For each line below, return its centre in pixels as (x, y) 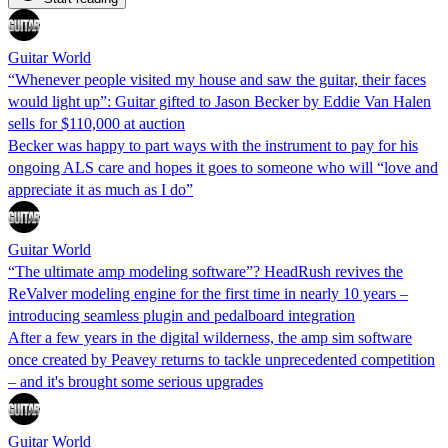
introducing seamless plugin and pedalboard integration (181, 315)
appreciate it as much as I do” (100, 189)
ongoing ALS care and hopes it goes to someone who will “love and (223, 167)
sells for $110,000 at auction (96, 123)
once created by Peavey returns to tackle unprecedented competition (221, 359)
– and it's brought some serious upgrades (135, 381)
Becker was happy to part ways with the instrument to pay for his (213, 145)
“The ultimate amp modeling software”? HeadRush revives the (205, 271)
